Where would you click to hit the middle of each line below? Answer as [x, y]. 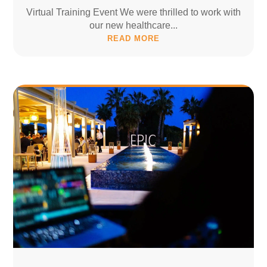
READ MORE [133, 39]
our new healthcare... [133, 26]
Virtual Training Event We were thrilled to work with [133, 13]
